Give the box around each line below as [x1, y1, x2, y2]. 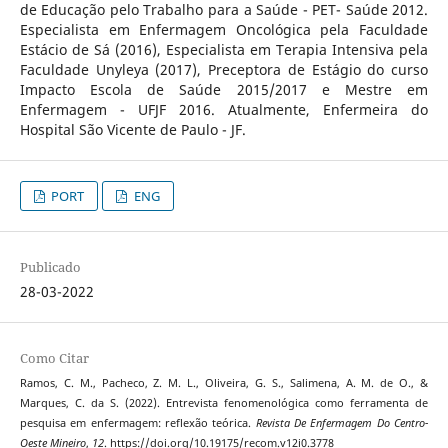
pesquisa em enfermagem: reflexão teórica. [19, 416, 256, 431]
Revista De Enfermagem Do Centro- [255, 416, 429, 431]
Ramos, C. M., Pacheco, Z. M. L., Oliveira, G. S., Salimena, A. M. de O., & [19, 376, 429, 391]
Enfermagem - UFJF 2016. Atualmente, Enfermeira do [19, 100, 429, 120]
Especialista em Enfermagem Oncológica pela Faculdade [19, 20, 429, 40]
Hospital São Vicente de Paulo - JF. [19, 120, 246, 140]
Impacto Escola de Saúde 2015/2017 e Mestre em [19, 80, 429, 100]
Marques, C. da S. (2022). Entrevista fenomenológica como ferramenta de [19, 396, 429, 411]
